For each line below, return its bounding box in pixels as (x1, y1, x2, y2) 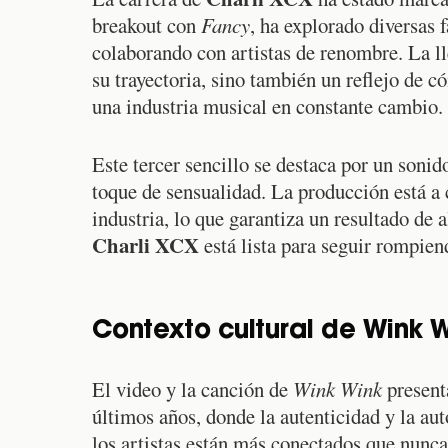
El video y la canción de (92, 375, 293, 404)
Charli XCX (92, 230, 199, 261)
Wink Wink (293, 375, 382, 404)
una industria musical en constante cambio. (92, 92, 443, 121)
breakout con (92, 11, 201, 40)
